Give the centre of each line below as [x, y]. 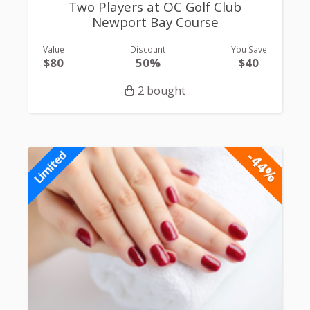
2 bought [162, 91]
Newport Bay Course [155, 22]
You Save [249, 49]
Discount [148, 49]
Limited [50, 167]
